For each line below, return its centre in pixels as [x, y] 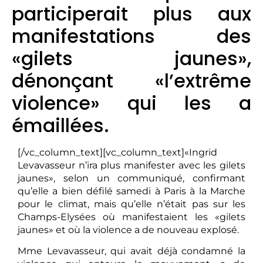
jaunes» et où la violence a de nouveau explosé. [128, 230]
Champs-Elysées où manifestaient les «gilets [131, 217]
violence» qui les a [131, 103]
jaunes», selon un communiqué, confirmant [131, 178]
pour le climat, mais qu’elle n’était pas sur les [131, 204]
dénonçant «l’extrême [131, 80]
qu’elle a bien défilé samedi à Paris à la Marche [131, 191]
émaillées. [60, 125]
